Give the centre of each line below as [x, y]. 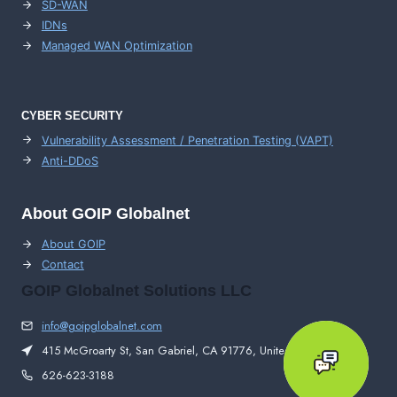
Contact [62, 265]
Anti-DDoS [70, 161]
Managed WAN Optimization [117, 46]
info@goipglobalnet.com [101, 326]
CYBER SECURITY [73, 116]
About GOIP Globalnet [105, 214]
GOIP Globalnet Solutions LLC [136, 291]
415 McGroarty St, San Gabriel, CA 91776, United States [182, 350]
